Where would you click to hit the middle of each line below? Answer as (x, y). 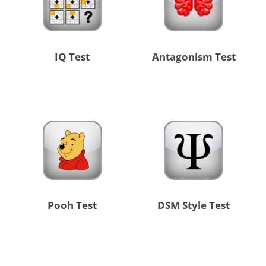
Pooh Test (72, 205)
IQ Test (72, 57)
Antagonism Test (194, 57)
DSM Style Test (194, 205)
